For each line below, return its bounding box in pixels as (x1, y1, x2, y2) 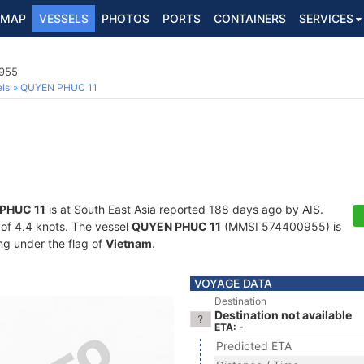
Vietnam (106, 236, 152, 250)
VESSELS (39, 11, 89, 25)
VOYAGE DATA (194, 276, 272, 290)
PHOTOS (102, 11, 149, 25)
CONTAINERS (214, 11, 286, 25)
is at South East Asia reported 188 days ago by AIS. (45, 202, 323, 216)
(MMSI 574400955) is (221, 219, 341, 233)
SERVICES (299, 11, 353, 25)
